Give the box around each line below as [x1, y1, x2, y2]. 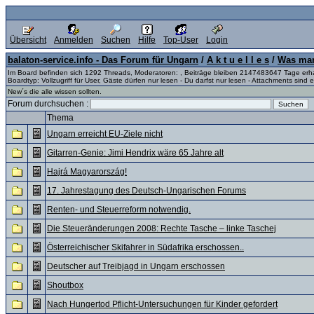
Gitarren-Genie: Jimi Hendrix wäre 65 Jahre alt [47, 148, 224, 158]
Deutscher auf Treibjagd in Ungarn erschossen [47, 261, 225, 271]
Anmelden [54, 35, 93, 45]
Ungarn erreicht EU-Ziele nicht [47, 129, 163, 139]
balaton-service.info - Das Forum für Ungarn [8, 55, 198, 65]
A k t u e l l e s [207, 55, 269, 65]
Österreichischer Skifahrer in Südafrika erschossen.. [47, 243, 244, 252]
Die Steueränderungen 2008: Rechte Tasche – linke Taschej [47, 224, 276, 233]
